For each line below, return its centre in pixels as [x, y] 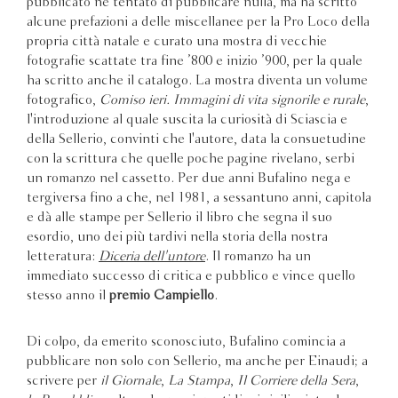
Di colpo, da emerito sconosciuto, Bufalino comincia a [186, 342]
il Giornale [131, 381]
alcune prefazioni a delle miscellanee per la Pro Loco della [198, 22]
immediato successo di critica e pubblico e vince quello [191, 276]
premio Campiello [162, 295]
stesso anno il [68, 295]
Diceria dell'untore [152, 256]
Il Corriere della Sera [296, 381]
